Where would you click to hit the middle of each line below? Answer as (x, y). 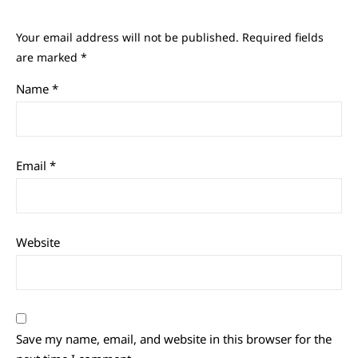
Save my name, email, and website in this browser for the (174, 339)
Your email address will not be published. (127, 37)
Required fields (283, 37)
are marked (48, 57)
